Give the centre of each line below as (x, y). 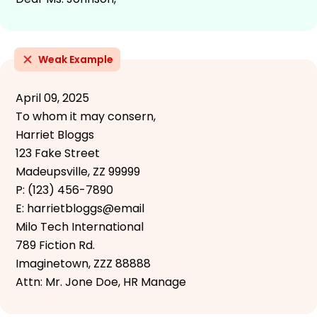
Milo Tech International (80, 226)
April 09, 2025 (52, 98)
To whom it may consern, (86, 116)
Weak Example (76, 59)
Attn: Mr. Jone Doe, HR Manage (101, 282)
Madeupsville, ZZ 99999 (78, 171)
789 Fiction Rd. (55, 245)
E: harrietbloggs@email (80, 208)
